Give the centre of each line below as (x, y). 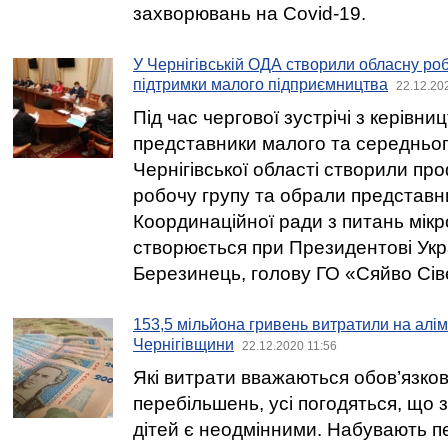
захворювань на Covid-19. (249, 13)
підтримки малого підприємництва (260, 84)
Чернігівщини (183, 344)
